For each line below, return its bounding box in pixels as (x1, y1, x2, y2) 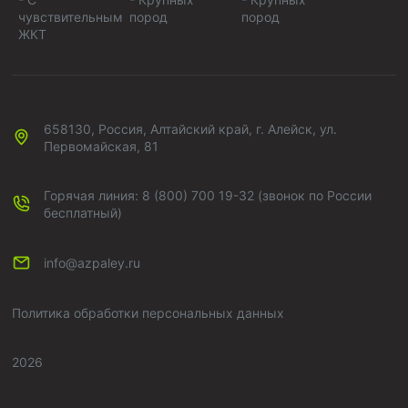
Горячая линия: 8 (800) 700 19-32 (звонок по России (44, 187, 372, 203)
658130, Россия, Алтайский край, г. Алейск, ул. (44, 120, 338, 137)
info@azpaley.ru (44, 254, 141, 270)
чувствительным (18, 8, 124, 25)
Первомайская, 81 (44, 138, 159, 154)
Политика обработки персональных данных (12, 305, 285, 321)
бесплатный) (44, 204, 123, 220)
